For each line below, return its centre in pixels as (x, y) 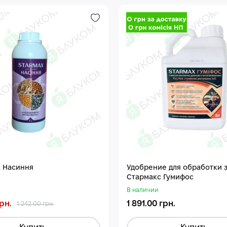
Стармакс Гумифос (160, 178)
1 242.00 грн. (35, 204)
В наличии (142, 191)
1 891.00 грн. (151, 204)
